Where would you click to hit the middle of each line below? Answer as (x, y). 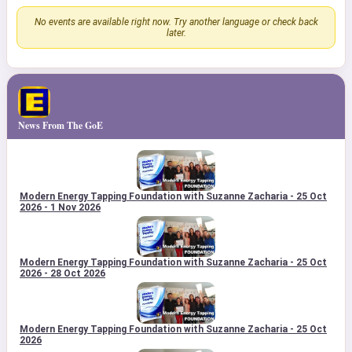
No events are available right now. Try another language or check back (176, 22)
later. (176, 33)
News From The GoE (60, 125)
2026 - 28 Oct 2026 (62, 274)
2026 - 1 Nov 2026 (60, 208)
